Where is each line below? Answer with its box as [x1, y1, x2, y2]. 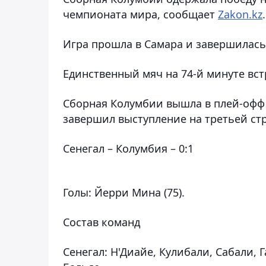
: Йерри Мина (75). [88, 185, 185, 199]
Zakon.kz [218, 7, 262, 21]
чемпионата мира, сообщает [63, 7, 218, 21]
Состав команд [63, 214, 140, 229]
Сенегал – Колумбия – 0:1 [63, 141, 194, 156]
